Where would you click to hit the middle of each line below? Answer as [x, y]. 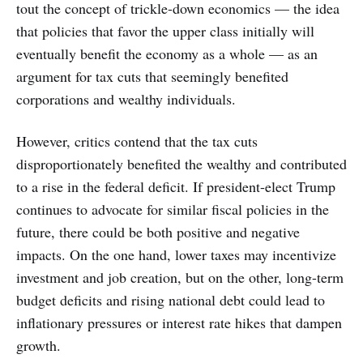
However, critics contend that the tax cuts [137, 141]
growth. [38, 345]
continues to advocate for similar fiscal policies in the [173, 209]
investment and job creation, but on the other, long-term [180, 277]
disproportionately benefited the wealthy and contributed [181, 163]
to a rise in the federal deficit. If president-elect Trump [176, 186]
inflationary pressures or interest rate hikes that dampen [179, 322]
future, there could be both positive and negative [158, 231]
